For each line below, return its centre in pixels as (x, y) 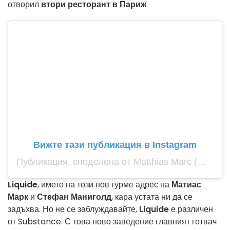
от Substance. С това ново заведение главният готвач (112, 222)
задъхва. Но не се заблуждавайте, (73, 209)
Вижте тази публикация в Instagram (115, 145)
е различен (191, 209)
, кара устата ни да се (152, 197)
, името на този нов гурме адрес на (103, 185)
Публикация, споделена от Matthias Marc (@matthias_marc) (202, 162)
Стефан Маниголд (74, 197)
